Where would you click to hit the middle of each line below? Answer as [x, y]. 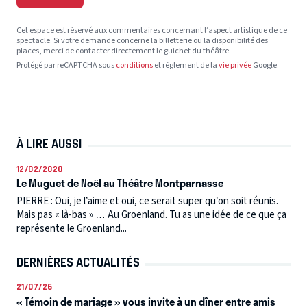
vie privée [235, 66]
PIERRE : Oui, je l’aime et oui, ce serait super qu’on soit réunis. [147, 201]
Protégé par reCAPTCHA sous [66, 66]
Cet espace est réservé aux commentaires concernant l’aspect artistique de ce [152, 31]
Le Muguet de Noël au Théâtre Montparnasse [120, 183]
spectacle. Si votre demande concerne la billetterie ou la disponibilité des [142, 41]
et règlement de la [186, 66]
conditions [134, 66]
